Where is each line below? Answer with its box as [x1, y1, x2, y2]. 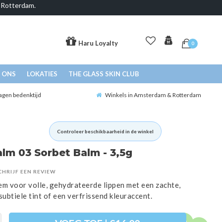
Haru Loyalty [78, 39, 118, 48]
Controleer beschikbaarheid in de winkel [56, 128, 154, 135]
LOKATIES [26, 70, 57, 78]
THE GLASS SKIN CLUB [68, 70, 139, 78]
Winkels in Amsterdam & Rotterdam [105, 91, 201, 99]
